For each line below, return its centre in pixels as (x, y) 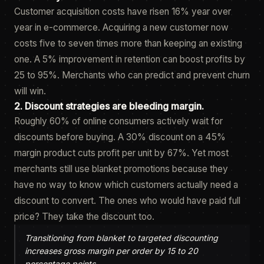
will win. (30, 91)
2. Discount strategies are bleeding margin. (109, 106)
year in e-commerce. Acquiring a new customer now (121, 27)
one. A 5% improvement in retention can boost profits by (130, 59)
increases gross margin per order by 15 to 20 (111, 251)
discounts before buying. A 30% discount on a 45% (120, 137)
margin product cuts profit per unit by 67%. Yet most (121, 153)
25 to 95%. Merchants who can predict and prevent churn (132, 75)
